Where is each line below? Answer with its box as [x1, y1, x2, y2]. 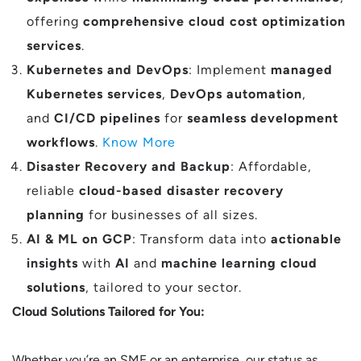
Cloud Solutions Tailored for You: [12, 304, 205, 319]
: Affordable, [230, 159, 312, 174]
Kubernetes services [27, 86, 162, 102]
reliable [27, 183, 79, 198]
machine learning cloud [161, 255, 317, 271]
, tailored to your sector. [85, 280, 242, 295]
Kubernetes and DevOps [27, 62, 189, 77]
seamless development [187, 110, 338, 126]
